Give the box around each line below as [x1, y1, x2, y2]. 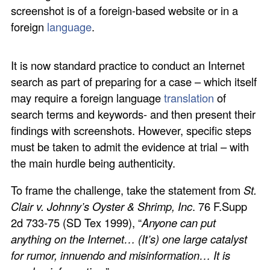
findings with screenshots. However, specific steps [11, 122, 252, 138]
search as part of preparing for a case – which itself [11, 73, 257, 89]
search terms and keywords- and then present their [11, 105, 256, 122]
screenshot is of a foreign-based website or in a [11, 2, 239, 18]
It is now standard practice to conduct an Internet [11, 57, 245, 73]
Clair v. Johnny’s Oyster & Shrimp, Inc [11, 198, 193, 214]
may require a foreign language [11, 89, 165, 105]
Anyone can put [142, 214, 216, 230]
